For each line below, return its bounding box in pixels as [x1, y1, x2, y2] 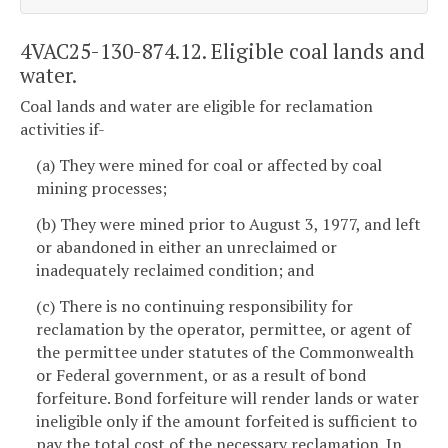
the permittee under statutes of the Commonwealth [36, 340, 414, 363]
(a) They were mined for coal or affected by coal [36, 153, 382, 176]
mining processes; [36, 176, 167, 199]
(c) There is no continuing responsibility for [36, 294, 353, 317]
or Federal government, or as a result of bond [36, 363, 366, 386]
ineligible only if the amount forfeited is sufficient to [36, 409, 417, 432]
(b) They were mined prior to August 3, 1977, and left [36, 212, 421, 235]
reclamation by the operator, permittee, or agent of [36, 317, 411, 340]
